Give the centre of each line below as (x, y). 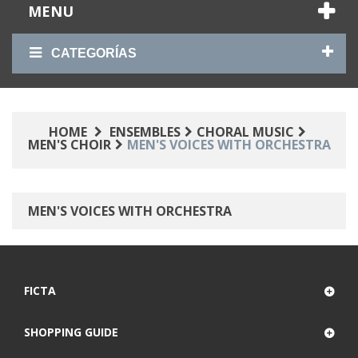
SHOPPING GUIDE (71, 332)
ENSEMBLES (145, 132)
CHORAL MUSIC (245, 132)
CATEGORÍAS (94, 53)
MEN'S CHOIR (69, 145)
